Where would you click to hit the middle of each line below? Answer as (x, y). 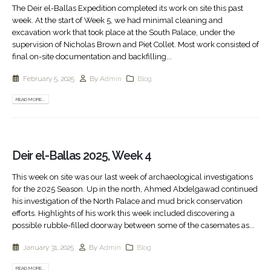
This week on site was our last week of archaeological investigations (132, 177)
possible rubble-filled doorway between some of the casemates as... (133, 226)
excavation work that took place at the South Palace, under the (123, 32)
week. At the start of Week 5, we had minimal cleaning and (117, 20)
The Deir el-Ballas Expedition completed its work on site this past (128, 8)
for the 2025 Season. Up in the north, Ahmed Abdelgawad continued (135, 189)
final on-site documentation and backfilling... (92, 56)
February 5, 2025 (48, 79)
